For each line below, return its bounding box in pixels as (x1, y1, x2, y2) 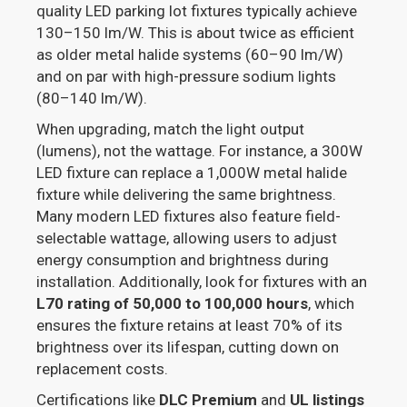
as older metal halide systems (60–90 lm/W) (36, 45, 344, 65)
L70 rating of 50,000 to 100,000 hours (36, 294, 309, 313)
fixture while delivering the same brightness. (36, 185, 337, 204)
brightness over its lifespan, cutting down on (36, 338, 340, 357)
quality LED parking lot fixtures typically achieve (36, 2, 358, 21)
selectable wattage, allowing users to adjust (36, 229, 338, 248)
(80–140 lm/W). (36, 89, 148, 108)
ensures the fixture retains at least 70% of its (36, 316, 343, 335)
